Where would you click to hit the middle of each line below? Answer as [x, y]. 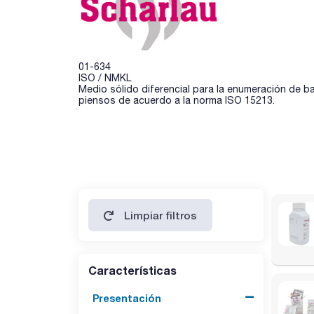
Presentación [127, 298]
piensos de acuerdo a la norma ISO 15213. [177, 100]
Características [132, 270]
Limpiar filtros [161, 215]
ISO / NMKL [105, 77]
